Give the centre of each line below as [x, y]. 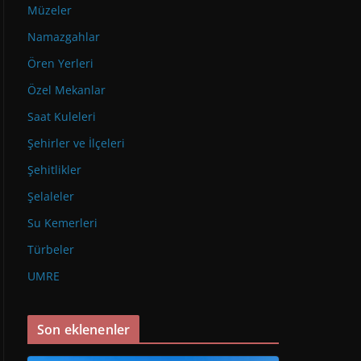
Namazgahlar [64, 37]
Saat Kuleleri [62, 116]
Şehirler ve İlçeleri [76, 143]
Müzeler [50, 10]
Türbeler [51, 249]
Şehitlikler [54, 170]
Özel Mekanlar [66, 90]
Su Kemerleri [62, 223]
